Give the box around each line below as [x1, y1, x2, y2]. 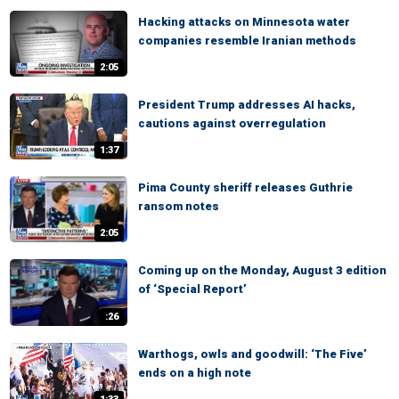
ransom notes [138, 199, 219, 214]
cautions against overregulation [138, 116, 326, 130]
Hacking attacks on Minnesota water [138, 14, 350, 28]
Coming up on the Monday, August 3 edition [138, 264, 387, 278]
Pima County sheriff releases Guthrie [138, 181, 353, 195]
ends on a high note [138, 365, 251, 379]
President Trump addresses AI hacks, [138, 97, 355, 111]
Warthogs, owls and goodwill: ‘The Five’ [138, 346, 367, 361]
